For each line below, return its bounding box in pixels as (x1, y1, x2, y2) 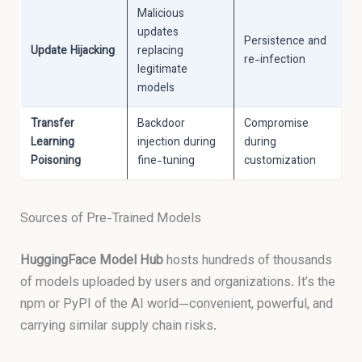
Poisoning (31, 152, 82, 170)
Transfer (31, 115, 75, 133)
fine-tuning (137, 152, 196, 170)
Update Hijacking (31, 42, 116, 61)
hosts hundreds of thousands (163, 250, 333, 271)
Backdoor (137, 115, 186, 133)
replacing (137, 42, 184, 61)
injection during (137, 133, 217, 152)
